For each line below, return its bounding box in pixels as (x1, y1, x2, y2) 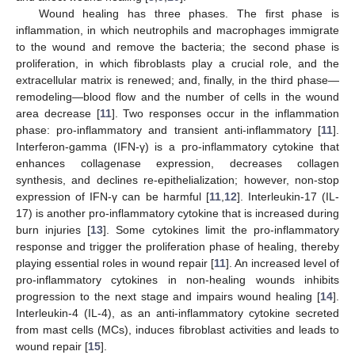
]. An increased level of (226, 256, 339, 269)
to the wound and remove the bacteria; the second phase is (16, 40, 339, 53)
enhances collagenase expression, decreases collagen (16, 156, 339, 170)
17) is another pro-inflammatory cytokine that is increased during (16, 206, 339, 219)
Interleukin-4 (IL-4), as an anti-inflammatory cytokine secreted (16, 306, 339, 319)
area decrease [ (16, 106, 100, 120)
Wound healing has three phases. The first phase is (38, 6, 339, 20)
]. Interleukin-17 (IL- (236, 189, 339, 203)
